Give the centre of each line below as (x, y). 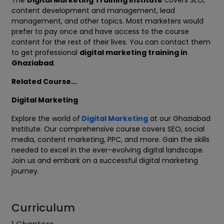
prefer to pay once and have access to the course (100, 32)
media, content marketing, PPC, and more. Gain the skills (110, 140)
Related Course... (44, 82)
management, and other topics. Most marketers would (107, 21)
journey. (25, 171)
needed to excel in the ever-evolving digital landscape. (108, 150)
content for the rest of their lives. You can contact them (111, 42)
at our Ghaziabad (179, 119)
